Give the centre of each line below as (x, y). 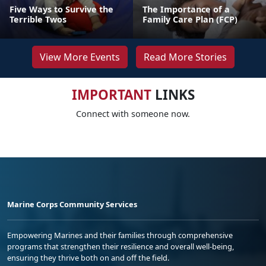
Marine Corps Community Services (72, 204)
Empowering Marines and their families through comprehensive (120, 235)
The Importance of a (186, 9)
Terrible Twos (38, 19)
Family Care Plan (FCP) (190, 19)
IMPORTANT (111, 95)
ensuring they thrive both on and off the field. (88, 258)
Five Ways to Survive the (61, 9)
